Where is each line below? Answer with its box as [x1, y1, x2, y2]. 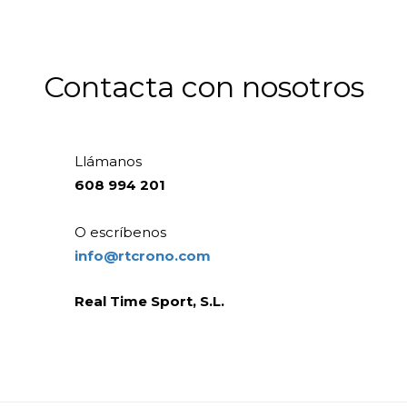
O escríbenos [74, 223, 167, 242]
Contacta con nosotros [43, 69, 364, 105]
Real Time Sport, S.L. [74, 293, 225, 311]
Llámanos [74, 153, 143, 171]
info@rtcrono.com [74, 247, 212, 265]
